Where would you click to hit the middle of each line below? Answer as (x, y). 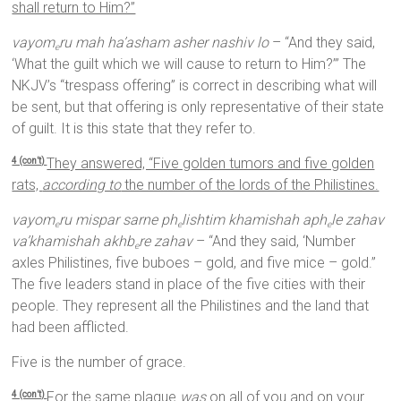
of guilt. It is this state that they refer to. (134, 129)
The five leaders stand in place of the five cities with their (189, 285)
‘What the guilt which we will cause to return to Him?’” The (189, 64)
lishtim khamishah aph (255, 220)
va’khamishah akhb (73, 242)
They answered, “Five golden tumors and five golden (211, 164)
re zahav (168, 242)
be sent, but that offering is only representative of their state (198, 107)
